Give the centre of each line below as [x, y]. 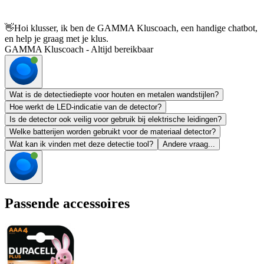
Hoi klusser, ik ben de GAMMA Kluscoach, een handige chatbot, [136, 28]
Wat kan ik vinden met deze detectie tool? [81, 144]
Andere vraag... [189, 144]
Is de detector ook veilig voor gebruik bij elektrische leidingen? [115, 120]
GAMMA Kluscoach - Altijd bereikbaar [79, 49]
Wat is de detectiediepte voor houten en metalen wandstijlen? [114, 95]
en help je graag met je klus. [57, 39]
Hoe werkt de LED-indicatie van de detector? [85, 107]
